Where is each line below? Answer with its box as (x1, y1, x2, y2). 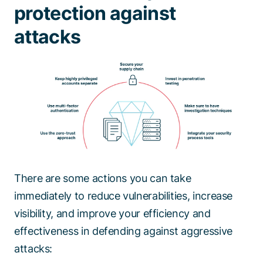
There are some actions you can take (14, 172, 191, 185)
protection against (14, 1, 176, 25)
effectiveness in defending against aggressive (14, 225, 232, 238)
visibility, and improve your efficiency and (14, 207, 211, 220)
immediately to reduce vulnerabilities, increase (14, 190, 233, 203)
